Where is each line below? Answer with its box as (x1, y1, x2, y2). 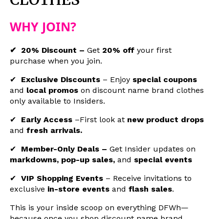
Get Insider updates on (107, 144, 196, 154)
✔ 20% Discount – (10, 45, 87, 55)
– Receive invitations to (103, 174, 192, 183)
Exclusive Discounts (21, 75, 103, 85)
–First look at (72, 115, 127, 125)
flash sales (129, 184, 172, 194)
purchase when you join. (10, 56, 102, 66)
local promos (26, 86, 78, 95)
